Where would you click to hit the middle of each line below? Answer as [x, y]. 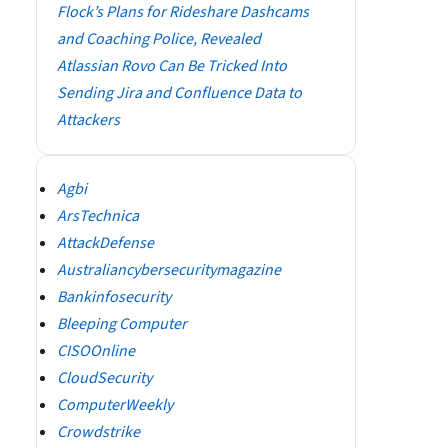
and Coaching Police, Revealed [159, 39]
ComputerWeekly [115, 405]
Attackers [88, 120]
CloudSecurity [104, 378]
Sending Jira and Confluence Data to [179, 93]
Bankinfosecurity [114, 297]
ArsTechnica [98, 216]
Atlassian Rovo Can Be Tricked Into [172, 66]
